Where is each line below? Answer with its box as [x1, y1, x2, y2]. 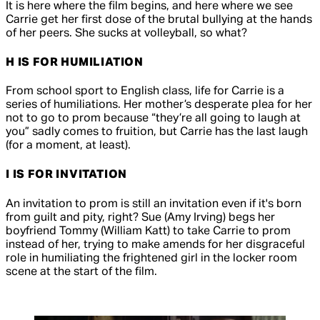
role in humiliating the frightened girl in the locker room [6, 252, 297, 264]
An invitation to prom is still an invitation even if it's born [6, 198, 301, 210]
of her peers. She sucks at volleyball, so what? [6, 27, 247, 39]
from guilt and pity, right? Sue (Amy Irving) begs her [6, 211, 275, 224]
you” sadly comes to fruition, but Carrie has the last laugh [6, 126, 308, 139]
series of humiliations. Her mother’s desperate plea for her [6, 99, 312, 111]
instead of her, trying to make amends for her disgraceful [6, 239, 305, 251]
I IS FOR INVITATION [6, 169, 128, 181]
